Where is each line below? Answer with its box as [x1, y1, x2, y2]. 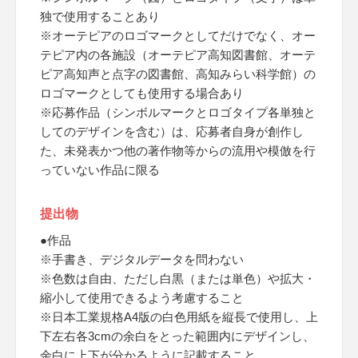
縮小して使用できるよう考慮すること [40, 291, 244, 304]
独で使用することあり [40, 10, 160, 23]
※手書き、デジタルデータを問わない [40, 253, 244, 266]
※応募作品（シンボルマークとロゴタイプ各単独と [40, 105, 316, 119]
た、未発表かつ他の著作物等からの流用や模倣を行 [40, 144, 316, 157]
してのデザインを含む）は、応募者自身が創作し [40, 125, 304, 138]
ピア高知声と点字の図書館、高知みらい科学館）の [40, 67, 316, 81]
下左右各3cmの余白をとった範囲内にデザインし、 [40, 329, 315, 343]
